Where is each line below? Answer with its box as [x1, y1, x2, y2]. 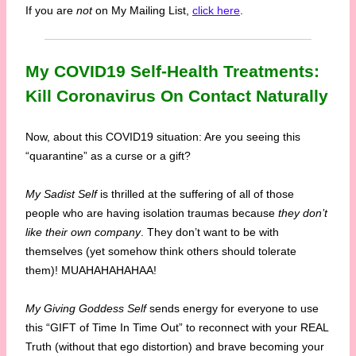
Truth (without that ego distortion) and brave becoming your [25, 340, 324, 354]
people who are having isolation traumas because [25, 207, 278, 220]
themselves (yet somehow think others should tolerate [25, 245, 296, 258]
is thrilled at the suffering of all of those [97, 188, 294, 201]
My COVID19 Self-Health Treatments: [25, 62, 319, 81]
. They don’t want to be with [141, 226, 279, 239]
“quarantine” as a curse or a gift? [25, 149, 191, 163]
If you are [25, 4, 76, 17]
